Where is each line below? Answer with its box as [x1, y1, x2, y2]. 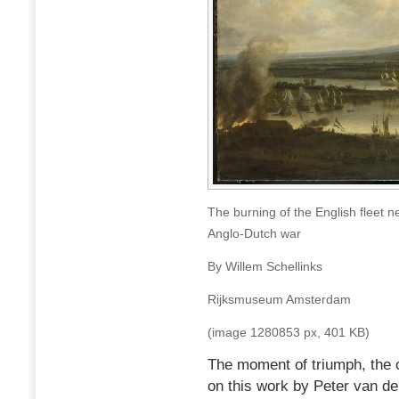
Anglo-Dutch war [208, 225, 301, 240]
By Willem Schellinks [208, 258, 322, 273]
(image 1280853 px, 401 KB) [208, 324, 370, 339]
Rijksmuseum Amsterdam [208, 291, 351, 306]
